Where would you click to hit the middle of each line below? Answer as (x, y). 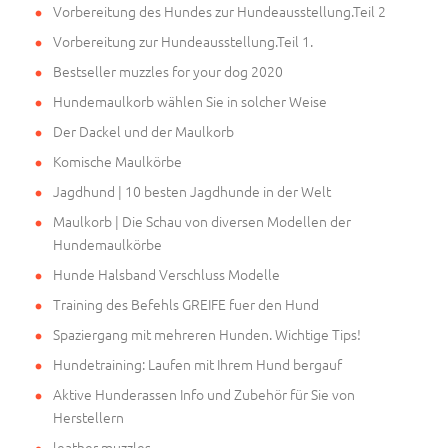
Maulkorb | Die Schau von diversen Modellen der (202, 220)
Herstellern (88, 416)
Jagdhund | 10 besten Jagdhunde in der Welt (192, 190)
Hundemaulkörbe (107, 243)
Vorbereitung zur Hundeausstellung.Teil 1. (183, 40)
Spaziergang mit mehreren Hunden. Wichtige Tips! (207, 333)
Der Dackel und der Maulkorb (143, 130)
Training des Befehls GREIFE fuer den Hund (186, 303)
